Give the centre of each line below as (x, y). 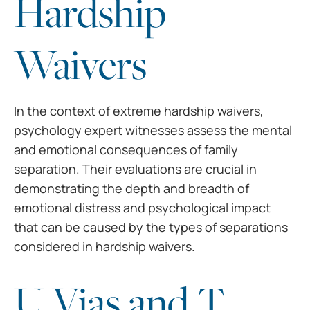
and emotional (57, 150)
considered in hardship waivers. (104, 247)
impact (251, 208)
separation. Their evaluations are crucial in (135, 169)
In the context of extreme (89, 111)
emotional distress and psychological (122, 208)
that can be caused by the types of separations (151, 227)
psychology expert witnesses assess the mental (153, 130)
